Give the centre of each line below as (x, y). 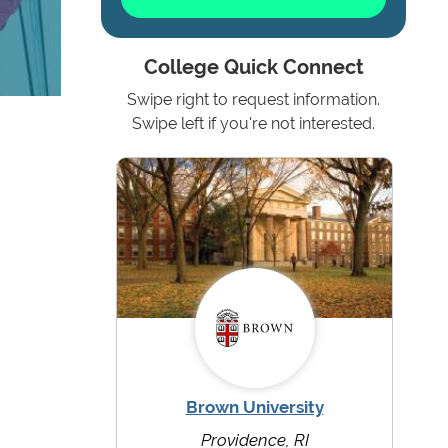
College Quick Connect (253, 68)
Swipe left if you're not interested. (253, 124)
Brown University (254, 407)
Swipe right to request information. (253, 100)
